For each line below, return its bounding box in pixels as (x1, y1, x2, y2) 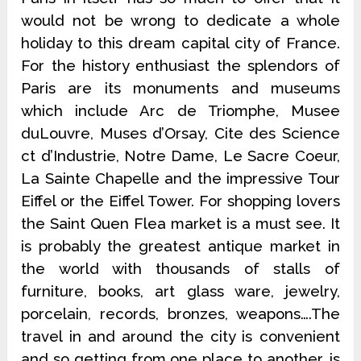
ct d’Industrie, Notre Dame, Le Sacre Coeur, (21, 147, 340, 165)
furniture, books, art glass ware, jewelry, (21, 282, 340, 301)
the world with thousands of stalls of (21, 259, 340, 278)
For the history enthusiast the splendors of (21, 56, 340, 75)
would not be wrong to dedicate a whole (21, 11, 340, 30)
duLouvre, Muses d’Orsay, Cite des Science (21, 124, 340, 143)
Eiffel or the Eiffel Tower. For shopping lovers (21, 192, 340, 210)
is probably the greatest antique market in (21, 237, 340, 255)
